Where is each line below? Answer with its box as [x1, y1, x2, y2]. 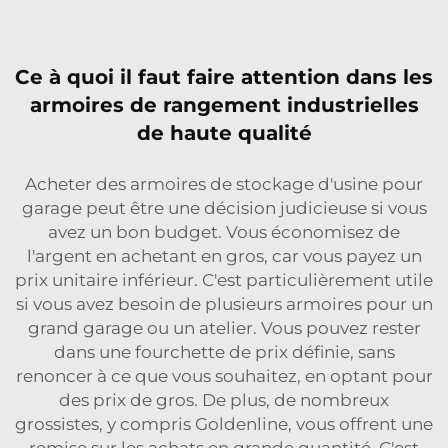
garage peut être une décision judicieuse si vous [21, 198, 427, 218]
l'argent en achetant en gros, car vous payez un [26, 246, 422, 266]
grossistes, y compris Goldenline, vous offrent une [15, 414, 433, 434]
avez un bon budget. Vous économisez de [48, 222, 400, 242]
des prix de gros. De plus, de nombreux [59, 390, 389, 410]
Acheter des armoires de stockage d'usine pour [25, 174, 423, 194]
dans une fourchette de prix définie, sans [53, 342, 395, 362]
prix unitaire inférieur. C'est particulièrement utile [15, 270, 433, 290]
